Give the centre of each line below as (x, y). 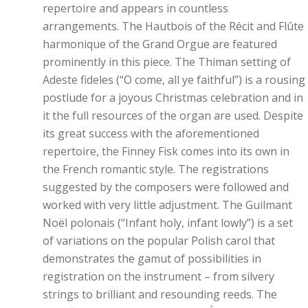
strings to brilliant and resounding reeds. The (160, 294)
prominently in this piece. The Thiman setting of (167, 62)
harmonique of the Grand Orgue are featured (160, 44)
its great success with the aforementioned (151, 133)
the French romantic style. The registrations (156, 169)
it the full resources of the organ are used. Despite (173, 115)
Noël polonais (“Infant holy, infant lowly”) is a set (168, 223)
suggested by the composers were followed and (166, 187)
